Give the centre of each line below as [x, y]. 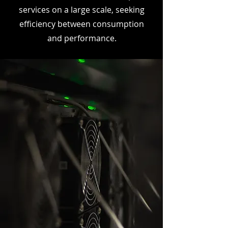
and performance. [82, 38]
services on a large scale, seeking [82, 10]
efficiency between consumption [82, 24]
